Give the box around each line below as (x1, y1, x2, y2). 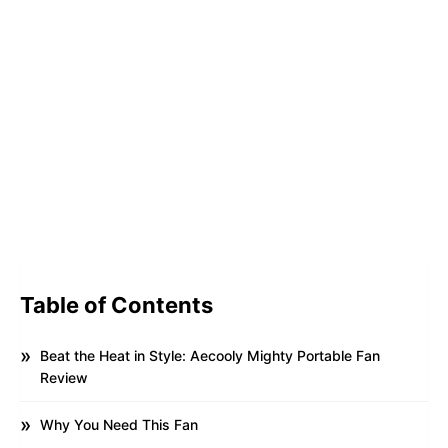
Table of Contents (20, 291, 213, 318)
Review (40, 368, 88, 386)
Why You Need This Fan (40, 415, 198, 433)
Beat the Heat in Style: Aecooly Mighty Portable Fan (40, 346, 380, 364)
